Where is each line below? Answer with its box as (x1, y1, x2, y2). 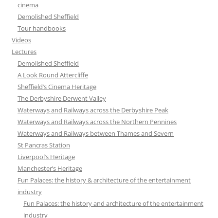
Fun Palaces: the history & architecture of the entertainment (18, 176, 191, 185)
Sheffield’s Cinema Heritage (18, 82, 96, 91)
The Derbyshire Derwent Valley (18, 94, 106, 103)
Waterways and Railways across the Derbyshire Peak (18, 106, 168, 115)
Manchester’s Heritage (18, 164, 82, 173)
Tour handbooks (18, 24, 66, 33)
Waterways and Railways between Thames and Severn (18, 129, 174, 138)
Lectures (12, 47, 36, 56)
